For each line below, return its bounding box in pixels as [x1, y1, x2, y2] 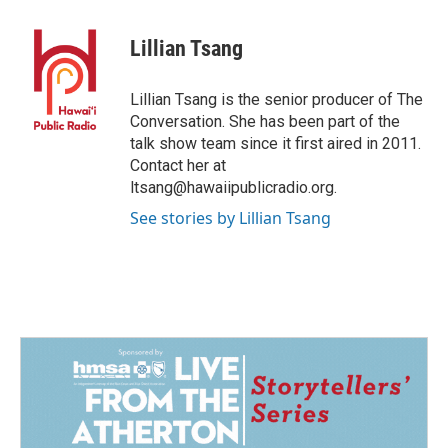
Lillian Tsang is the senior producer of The [130, 90, 423, 109]
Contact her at [130, 156, 226, 175]
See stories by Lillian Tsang [130, 207, 331, 229]
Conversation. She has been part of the [130, 112, 400, 131]
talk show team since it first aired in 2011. [130, 134, 421, 153]
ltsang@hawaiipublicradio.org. [130, 178, 337, 197]
